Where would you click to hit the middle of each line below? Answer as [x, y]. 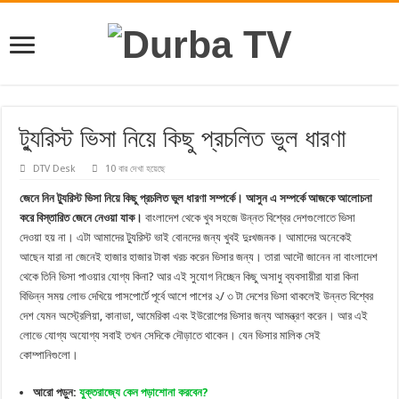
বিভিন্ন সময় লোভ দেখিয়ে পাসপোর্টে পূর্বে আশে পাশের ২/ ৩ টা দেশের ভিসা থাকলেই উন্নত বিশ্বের [197, 297]
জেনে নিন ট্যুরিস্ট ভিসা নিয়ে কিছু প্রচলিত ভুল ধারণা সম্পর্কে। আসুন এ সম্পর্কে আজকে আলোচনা [196, 199]
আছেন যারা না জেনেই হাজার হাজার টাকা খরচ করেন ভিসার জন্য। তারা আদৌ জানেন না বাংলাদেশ [199, 257]
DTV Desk [55, 169]
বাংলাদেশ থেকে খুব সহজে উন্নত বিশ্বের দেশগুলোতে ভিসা [249, 218]
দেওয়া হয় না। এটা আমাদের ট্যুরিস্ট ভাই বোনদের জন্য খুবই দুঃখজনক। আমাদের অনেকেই [186, 238]
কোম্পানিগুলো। [49, 355]
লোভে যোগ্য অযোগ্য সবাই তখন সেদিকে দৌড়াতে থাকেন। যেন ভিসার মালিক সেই [171, 336]
